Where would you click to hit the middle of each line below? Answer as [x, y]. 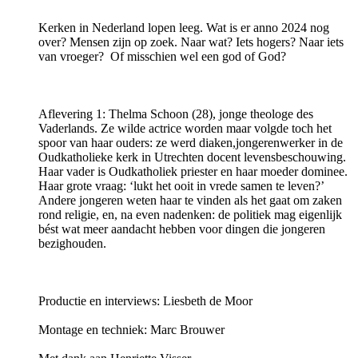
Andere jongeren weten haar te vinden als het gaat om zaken [190, 201]
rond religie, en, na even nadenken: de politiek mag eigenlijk [190, 215]
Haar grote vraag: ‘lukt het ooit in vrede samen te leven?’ [181, 186]
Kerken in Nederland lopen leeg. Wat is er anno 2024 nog [184, 28]
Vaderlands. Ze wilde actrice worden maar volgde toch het [185, 129]
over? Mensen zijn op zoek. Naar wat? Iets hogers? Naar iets [191, 42]
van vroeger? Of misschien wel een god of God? [162, 57]
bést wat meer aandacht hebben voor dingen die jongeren [182, 229]
